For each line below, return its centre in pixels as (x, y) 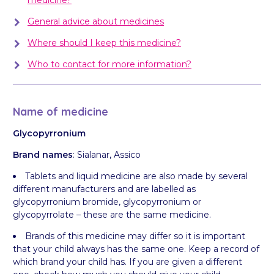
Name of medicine (61, 112)
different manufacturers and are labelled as (104, 189)
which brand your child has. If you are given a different (128, 262)
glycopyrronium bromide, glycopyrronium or (107, 202)
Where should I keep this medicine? (104, 43)
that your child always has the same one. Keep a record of (136, 249)
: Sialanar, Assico (107, 155)
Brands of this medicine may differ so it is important (135, 236)
